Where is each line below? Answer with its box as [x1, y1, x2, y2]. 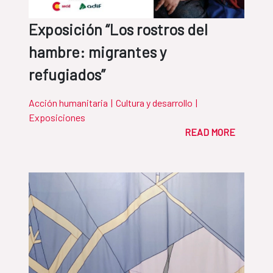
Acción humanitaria [29, 97, 108, 109]
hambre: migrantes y [29, 43, 167, 62]
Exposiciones [29, 112, 85, 124]
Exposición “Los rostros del [29, 20, 208, 39]
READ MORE [185, 126, 235, 138]
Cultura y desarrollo [116, 97, 193, 109]
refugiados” [29, 65, 105, 84]
